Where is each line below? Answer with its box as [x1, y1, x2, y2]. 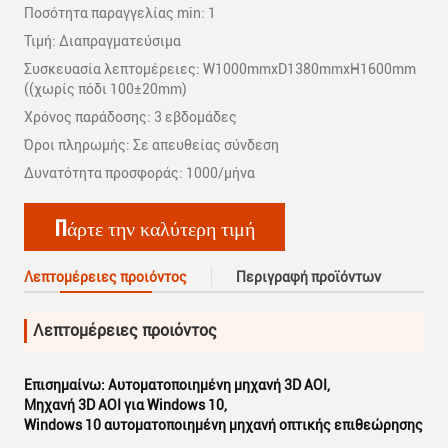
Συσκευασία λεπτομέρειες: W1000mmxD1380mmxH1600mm [24, 61, 416, 77]
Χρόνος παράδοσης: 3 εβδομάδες [24, 109, 237, 125]
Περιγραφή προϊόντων [236, 269, 381, 285]
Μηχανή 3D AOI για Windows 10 [24, 397, 224, 413]
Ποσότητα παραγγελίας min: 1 [24, 5, 216, 21]
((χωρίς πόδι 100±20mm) [24, 81, 187, 97]
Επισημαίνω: [24, 377, 108, 393]
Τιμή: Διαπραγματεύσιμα [24, 33, 181, 49]
